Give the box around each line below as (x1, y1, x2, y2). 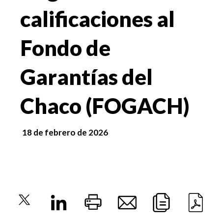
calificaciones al (20, 6, 175, 31)
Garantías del (20, 64, 153, 89)
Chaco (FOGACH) (20, 93, 190, 118)
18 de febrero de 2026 (22, 127, 109, 137)
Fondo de (20, 35, 110, 60)
